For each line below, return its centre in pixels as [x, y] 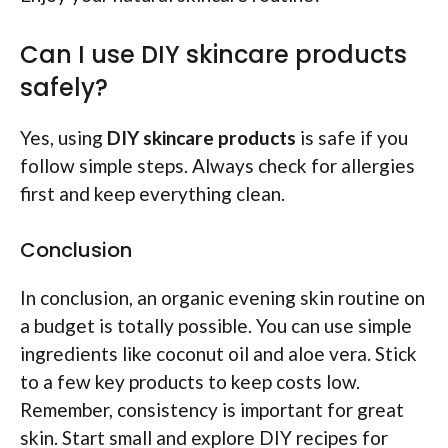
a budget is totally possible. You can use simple [216, 326]
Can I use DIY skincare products [213, 54]
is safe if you [352, 137]
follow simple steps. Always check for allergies [217, 165]
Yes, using [63, 137]
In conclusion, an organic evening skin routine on [222, 298]
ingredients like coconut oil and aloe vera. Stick [218, 354]
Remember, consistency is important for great [212, 410]
